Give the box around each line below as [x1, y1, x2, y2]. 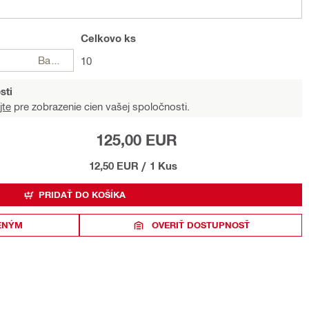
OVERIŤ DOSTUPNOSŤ [151, 219, 250, 230]
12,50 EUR [88, 159, 139, 172]
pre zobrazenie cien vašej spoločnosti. [11, 100, 190, 112]
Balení [50, 54, 61, 66]
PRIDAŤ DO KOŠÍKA [38, 189, 126, 200]
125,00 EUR [95, 131, 177, 149]
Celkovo [81, 32, 121, 44]
